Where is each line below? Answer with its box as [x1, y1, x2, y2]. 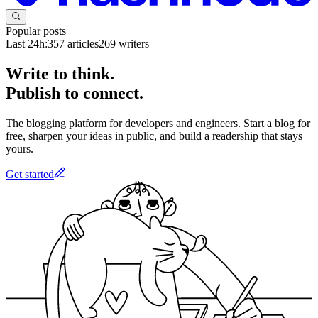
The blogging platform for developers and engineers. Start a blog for [6, 116, 310, 129]
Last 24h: [6, 38, 48, 50]
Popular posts [6, 25, 66, 38]
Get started [6, 168, 54, 180]
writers [116, 38, 149, 50]
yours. [6, 142, 33, 155]
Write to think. [6, 65, 114, 84]
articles [65, 38, 99, 50]
